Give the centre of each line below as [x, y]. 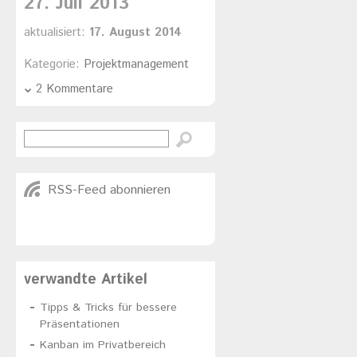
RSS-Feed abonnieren [109, 190]
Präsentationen [80, 325]
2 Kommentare [75, 88]
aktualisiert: [57, 32]
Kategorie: [54, 64]
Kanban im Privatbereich [103, 345]
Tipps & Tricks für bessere [108, 308]
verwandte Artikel [86, 279]
